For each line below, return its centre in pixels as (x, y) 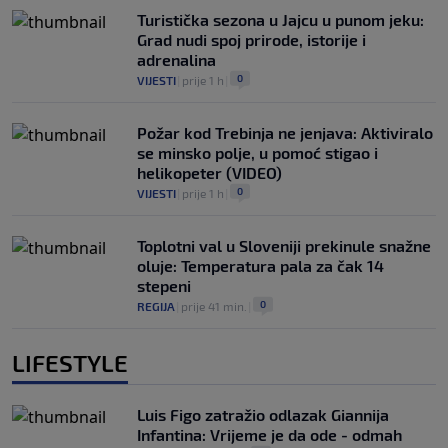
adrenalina (176, 59)
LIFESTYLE (70, 362)
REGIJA (156, 305)
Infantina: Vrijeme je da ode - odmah (269, 434)
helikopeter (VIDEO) (209, 172)
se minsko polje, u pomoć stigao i (257, 152)
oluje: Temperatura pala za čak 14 (260, 265)
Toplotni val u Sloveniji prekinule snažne (284, 245)
